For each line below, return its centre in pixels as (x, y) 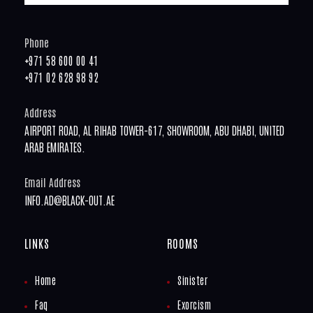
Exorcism (194, 304)
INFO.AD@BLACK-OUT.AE (70, 200)
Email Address (52, 182)
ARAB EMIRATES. (55, 147)
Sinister (192, 280)
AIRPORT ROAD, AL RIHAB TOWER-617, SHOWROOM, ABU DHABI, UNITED (154, 130)
